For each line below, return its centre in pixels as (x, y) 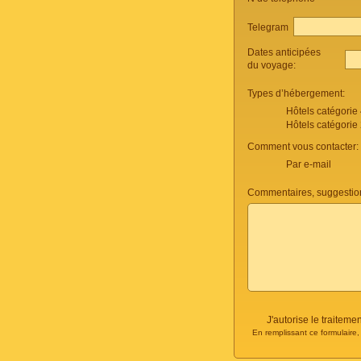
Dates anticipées (284, 52)
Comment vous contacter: (303, 147)
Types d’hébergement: (296, 93)
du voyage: (273, 65)
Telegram (270, 27)
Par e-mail (309, 164)
